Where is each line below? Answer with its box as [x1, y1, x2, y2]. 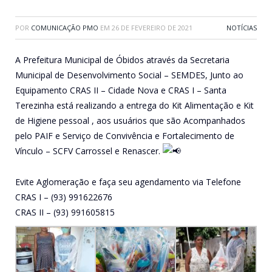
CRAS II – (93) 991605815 [15, 206, 115, 218]
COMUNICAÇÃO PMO [31, 22, 98, 32]
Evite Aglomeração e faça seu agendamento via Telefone [15, 175, 241, 188]
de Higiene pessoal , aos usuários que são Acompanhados [15, 114, 245, 126]
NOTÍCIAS [226, 22, 257, 32]
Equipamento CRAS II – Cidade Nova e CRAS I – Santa [15, 84, 226, 96]
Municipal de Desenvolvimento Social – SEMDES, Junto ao [15, 69, 243, 81]
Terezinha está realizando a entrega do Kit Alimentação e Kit [15, 99, 254, 111]
